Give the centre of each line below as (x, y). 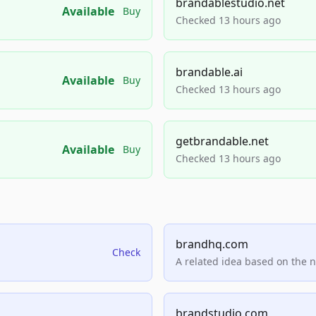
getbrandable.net (222, 141)
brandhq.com (212, 244)
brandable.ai (209, 72)
